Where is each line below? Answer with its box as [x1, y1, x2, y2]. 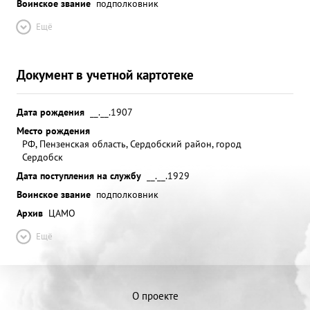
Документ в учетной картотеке [17, 66, 194, 83]
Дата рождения [17, 105, 84, 118]
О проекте [131, 289, 179, 302]
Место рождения [17, 124, 90, 137]
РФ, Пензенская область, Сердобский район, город [22, 137, 241, 150]
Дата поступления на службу [17, 169, 141, 182]
